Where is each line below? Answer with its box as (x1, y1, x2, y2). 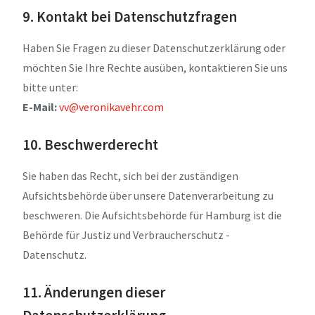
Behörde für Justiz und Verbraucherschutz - (22, 227, 230, 242)
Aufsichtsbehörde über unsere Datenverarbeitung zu (22, 188, 274, 202)
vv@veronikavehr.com (59, 100, 164, 115)
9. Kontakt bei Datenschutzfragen (22, 8, 237, 27)
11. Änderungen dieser (22, 283, 165, 302)
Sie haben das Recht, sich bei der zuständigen (22, 168, 238, 183)
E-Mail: (22, 100, 57, 115)
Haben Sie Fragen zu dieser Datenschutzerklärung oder (22, 41, 285, 56)
